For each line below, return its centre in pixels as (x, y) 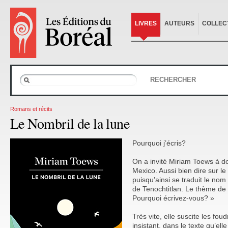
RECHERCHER (173, 80)
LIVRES (146, 23)
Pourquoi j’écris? (159, 143)
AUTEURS (179, 23)
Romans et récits (31, 109)
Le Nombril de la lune (70, 123)
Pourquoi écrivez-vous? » (173, 198)
